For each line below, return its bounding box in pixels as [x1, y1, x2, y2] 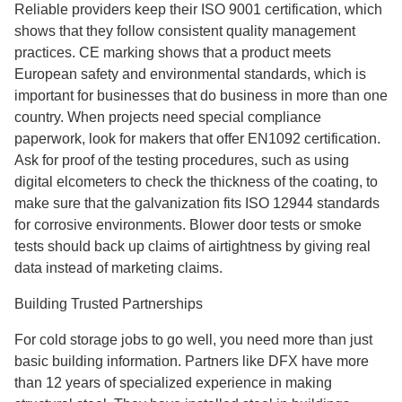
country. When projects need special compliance [14, 109, 321, 125]
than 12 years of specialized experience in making [14, 375, 332, 390]
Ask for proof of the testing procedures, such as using [14, 153, 349, 168]
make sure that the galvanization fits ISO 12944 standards [14, 196, 380, 211]
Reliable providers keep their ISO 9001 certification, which [14, 2, 382, 17]
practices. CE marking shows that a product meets [14, 45, 331, 60]
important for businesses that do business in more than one [14, 88, 388, 103]
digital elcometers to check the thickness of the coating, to [14, 174, 378, 189]
